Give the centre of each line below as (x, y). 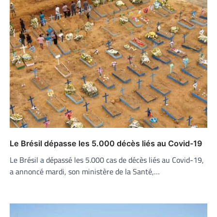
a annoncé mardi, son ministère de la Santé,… (85, 172)
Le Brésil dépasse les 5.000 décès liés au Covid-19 (106, 144)
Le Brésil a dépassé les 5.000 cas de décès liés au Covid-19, (107, 160)
